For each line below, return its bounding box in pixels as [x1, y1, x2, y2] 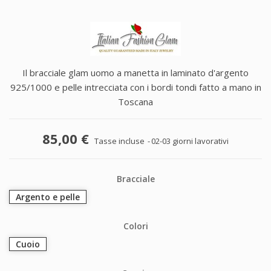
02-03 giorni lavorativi [151, 135, 229, 146]
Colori [123, 220, 148, 232]
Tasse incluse [94, 135, 146, 146]
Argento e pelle [16, 191, 80, 203]
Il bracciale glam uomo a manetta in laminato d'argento [22, 66, 249, 79]
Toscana [118, 95, 153, 108]
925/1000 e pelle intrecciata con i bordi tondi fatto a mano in [10, 80, 261, 93]
